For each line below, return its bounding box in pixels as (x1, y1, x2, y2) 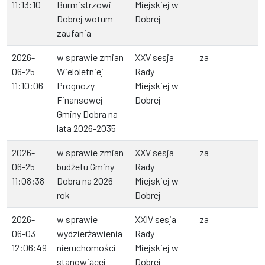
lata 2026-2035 (57, 122, 116, 134)
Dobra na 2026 (57, 175, 113, 187)
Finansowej (57, 94, 103, 106)
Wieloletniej (57, 66, 104, 77)
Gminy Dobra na (57, 108, 118, 120)
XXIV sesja (135, 214, 176, 225)
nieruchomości (57, 242, 116, 254)
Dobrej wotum (57, 13, 113, 25)
